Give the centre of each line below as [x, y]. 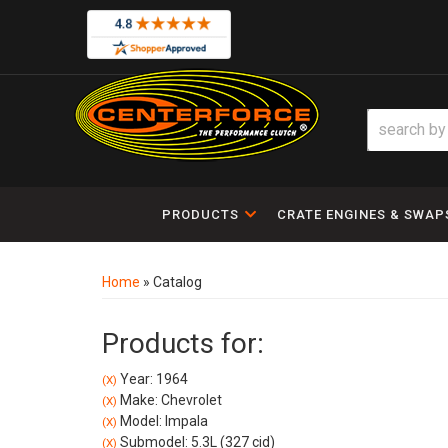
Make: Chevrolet [169, 400]
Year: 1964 [152, 379]
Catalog [177, 282]
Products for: [183, 343]
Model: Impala [162, 421]
